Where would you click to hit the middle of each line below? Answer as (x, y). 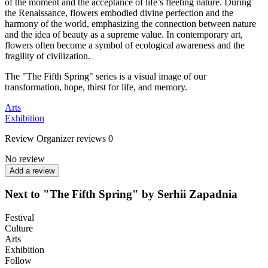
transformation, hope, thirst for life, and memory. (96, 87)
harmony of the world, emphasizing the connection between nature (130, 23)
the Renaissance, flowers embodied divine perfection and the (119, 13)
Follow (18, 261)
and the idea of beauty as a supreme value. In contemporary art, (124, 34)
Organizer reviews (71, 138)
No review (25, 159)
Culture (19, 229)
